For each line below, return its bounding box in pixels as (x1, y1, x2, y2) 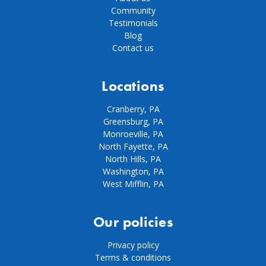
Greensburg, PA (103, 115, 163, 127)
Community (110, 4, 156, 16)
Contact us (112, 42, 154, 53)
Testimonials (108, 17, 158, 28)
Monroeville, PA (103, 128, 163, 140)
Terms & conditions (95, 251, 171, 263)
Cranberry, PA (106, 103, 160, 115)
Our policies (93, 212, 173, 231)
